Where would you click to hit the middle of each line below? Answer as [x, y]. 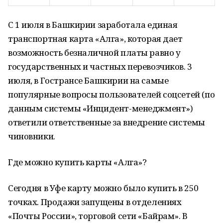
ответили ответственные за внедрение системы [107, 122]
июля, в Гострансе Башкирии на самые [88, 80]
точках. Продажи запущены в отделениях [95, 202]
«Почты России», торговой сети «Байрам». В [98, 216]
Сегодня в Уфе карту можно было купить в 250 [103, 188]
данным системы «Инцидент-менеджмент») [101, 108]
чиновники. [32, 136]
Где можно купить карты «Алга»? [77, 162]
